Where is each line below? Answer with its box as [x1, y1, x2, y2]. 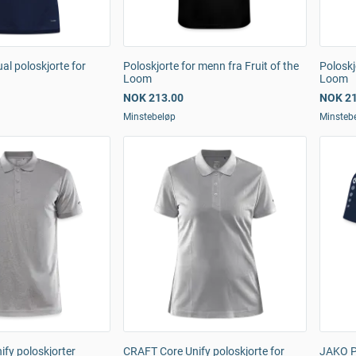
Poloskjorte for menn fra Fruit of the [123, 60, 299, 72]
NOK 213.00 [123, 91, 184, 104]
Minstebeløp [123, 111, 176, 122]
